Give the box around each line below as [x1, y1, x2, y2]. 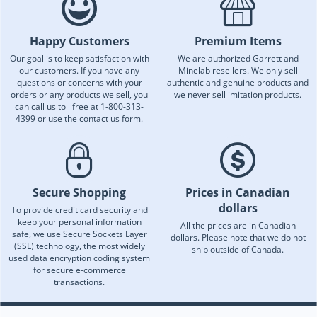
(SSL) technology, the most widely [13, 240, 145, 253]
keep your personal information [17, 216, 142, 229]
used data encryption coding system [8, 252, 150, 265]
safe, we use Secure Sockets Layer [11, 228, 147, 241]
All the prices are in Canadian [180, 219, 296, 232]
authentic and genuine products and [167, 76, 309, 89]
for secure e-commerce [33, 264, 126, 277]
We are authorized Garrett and [177, 52, 299, 65]
